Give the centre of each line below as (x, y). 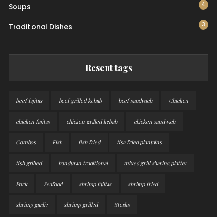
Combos (26, 142)
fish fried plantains (139, 142)
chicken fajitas (33, 122)
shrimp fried (143, 184)
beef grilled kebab (80, 101)
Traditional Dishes (40, 27)
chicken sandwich (154, 122)
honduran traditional (83, 163)
